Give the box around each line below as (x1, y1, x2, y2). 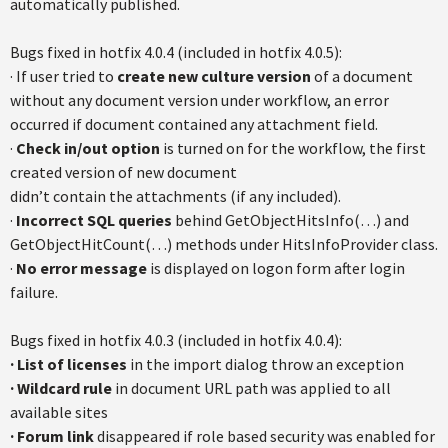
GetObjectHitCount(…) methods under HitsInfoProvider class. (10, 234, 438, 254)
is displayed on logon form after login (147, 258, 405, 278)
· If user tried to (10, 66, 117, 86)
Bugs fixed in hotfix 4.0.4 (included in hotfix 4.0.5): (10, 42, 342, 62)
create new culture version (117, 66, 311, 86)
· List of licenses (10, 354, 127, 374)
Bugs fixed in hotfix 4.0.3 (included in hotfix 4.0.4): (10, 330, 342, 350)
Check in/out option (16, 138, 160, 158)
